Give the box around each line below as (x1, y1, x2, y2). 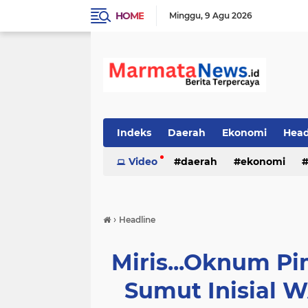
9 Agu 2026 (205, 10, 252, 21)
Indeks (117, 126, 151, 139)
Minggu (169, 10, 201, 21)
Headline (119, 214, 155, 225)
